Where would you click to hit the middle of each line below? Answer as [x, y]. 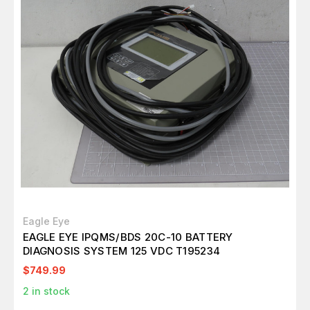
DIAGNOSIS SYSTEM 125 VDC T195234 [122, 251]
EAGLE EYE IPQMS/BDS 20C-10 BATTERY [128, 237]
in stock [49, 291]
